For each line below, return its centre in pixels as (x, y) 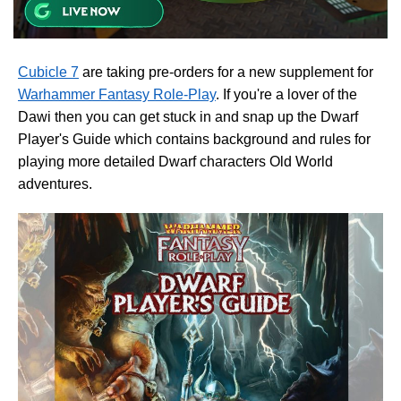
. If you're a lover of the (286, 94)
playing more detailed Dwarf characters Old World (175, 161)
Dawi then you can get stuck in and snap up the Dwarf (188, 116)
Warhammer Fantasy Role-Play (117, 94)
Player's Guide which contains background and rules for (194, 139)
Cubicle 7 (48, 72)
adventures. (55, 183)
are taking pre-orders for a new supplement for (226, 72)
